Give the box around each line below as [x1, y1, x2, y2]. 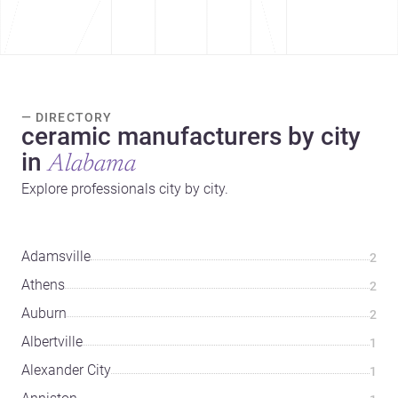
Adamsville [21, 248, 91, 266]
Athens [21, 276, 65, 294]
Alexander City [21, 362, 111, 379]
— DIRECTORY [21, 110, 112, 125]
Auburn [21, 305, 67, 322]
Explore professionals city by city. [21, 180, 228, 198]
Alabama [48, 152, 136, 178]
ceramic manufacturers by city [21, 122, 361, 152]
